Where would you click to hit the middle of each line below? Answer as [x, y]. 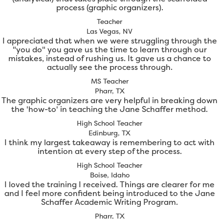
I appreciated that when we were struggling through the [109, 41]
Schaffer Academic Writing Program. [109, 202]
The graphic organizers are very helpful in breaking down [109, 100]
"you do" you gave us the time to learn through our [109, 50]
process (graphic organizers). [109, 8]
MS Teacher [109, 81]
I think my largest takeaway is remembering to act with [109, 142]
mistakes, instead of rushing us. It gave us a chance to [109, 58]
